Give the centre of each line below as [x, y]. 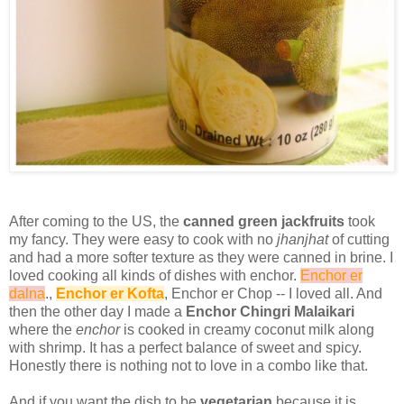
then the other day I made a [97, 312]
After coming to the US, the [96, 222]
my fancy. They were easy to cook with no [143, 240]
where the [42, 330]
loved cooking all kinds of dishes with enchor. [153, 276]
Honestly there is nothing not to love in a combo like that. [188, 366]
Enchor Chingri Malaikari [270, 312]
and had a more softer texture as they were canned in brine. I [201, 258]
